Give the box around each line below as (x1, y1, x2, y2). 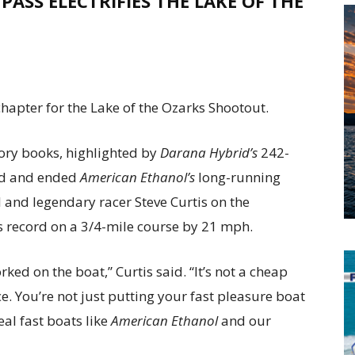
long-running (195, 168, 281, 186)
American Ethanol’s (80, 168, 195, 186)
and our (218, 311, 271, 330)
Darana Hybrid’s (160, 143, 258, 162)
